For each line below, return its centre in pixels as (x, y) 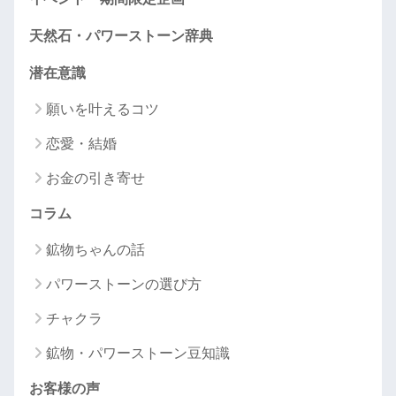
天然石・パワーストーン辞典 (121, 36)
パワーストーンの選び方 (124, 284)
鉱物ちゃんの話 (95, 250)
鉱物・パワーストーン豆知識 (138, 353)
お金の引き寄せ (95, 178)
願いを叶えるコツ (103, 109)
